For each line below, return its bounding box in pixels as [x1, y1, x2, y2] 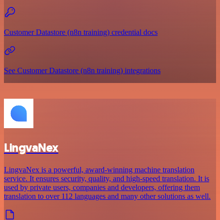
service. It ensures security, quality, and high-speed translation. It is [4, 174, 209, 183]
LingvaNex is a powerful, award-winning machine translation [4, 165, 194, 174]
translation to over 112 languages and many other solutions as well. [4, 192, 211, 200]
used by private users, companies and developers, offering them [4, 183, 200, 192]
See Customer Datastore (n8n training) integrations [4, 66, 161, 75]
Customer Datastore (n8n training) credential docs [4, 27, 158, 36]
